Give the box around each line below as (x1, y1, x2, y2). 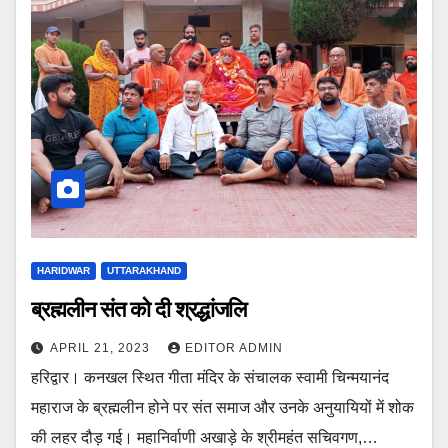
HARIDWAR (37, 265, 90, 276)
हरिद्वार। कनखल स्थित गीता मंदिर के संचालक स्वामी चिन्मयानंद (31, 369, 389, 386)
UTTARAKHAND (107, 265, 181, 276)
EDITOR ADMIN (185, 341, 283, 355)
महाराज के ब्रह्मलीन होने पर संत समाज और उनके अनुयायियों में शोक (31, 399, 414, 416)
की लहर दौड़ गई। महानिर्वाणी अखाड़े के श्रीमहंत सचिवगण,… (31, 429, 378, 446)
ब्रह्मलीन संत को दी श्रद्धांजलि (31, 296, 247, 323)
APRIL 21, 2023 (50, 341, 154, 355)
